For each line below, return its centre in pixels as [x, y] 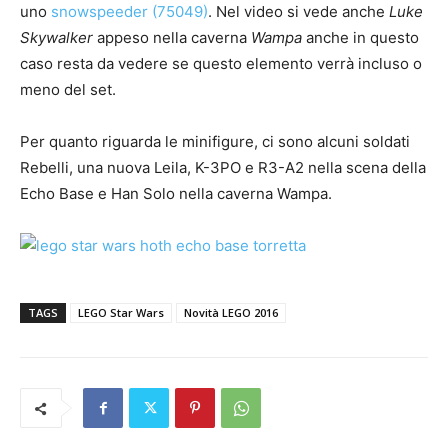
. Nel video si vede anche [298, 12]
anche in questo [362, 38]
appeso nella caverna [174, 38]
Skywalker [58, 38]
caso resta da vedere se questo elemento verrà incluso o [221, 64]
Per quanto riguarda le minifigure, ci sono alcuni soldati [215, 142]
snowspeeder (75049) [129, 12]
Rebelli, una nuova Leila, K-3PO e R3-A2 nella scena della [223, 168]
